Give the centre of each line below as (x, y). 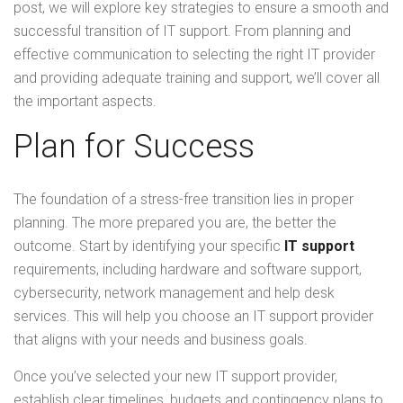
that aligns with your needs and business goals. (161, 340)
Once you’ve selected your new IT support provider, (175, 377)
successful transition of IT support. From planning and (182, 31)
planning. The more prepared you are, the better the (175, 223)
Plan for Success (134, 147)
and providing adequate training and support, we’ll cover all (197, 78)
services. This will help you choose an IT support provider (193, 317)
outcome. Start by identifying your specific (149, 246)
